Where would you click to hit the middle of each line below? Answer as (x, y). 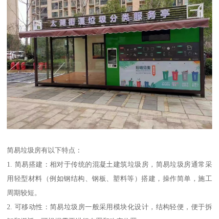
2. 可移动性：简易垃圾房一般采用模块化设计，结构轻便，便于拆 (109, 207)
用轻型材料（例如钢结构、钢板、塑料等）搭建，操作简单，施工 (109, 178)
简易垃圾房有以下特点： (45, 150)
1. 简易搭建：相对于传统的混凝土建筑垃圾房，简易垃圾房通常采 (109, 164)
